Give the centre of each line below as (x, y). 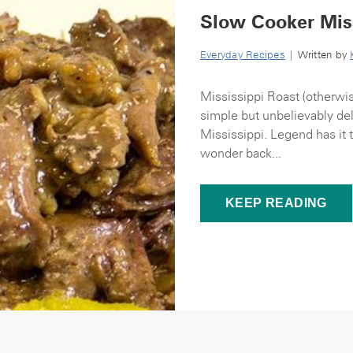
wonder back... (241, 153)
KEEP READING (276, 203)
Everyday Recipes (243, 55)
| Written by (318, 55)
